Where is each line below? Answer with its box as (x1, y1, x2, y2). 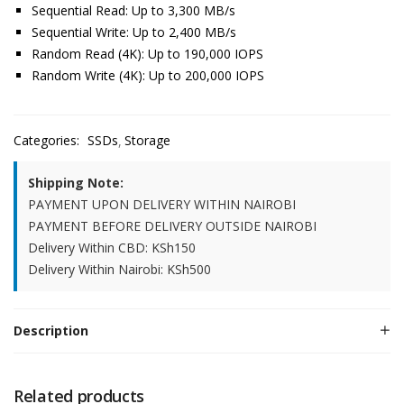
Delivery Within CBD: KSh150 (28, 239, 196, 256)
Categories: (14, 132, 83, 149)
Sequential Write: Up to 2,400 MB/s (32, 23, 236, 41)
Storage (124, 132, 170, 149)
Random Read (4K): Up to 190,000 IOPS (32, 45, 263, 62)
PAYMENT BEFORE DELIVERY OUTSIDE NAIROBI (28, 217, 317, 234)
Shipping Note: (28, 174, 124, 191)
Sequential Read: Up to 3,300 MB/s (32, 2, 235, 19)
